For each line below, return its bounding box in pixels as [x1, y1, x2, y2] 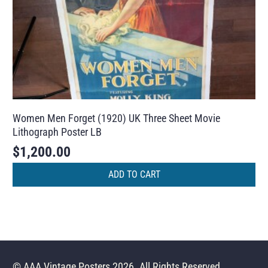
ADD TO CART [108, 169, 160, 181]
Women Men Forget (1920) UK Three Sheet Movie [13, 111, 221, 124]
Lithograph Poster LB [13, 125, 102, 138]
